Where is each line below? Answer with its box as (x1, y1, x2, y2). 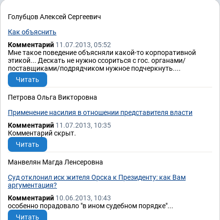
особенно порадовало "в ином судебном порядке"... (8, 202, 173, 210)
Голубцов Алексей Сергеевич (8, 13, 101, 21)
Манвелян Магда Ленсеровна (8, 158, 103, 166)
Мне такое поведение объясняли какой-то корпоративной (8, 49, 196, 57)
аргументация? (8, 181, 57, 190)
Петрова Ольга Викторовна (8, 93, 97, 102)
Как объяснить (8, 28, 56, 36)
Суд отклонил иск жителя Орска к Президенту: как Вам (8, 173, 186, 182)
